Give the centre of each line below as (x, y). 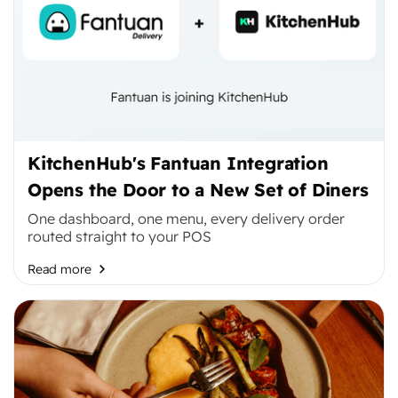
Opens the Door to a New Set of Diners (198, 190)
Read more (60, 269)
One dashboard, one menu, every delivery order (186, 219)
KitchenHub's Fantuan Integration (178, 163)
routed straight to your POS (119, 236)
